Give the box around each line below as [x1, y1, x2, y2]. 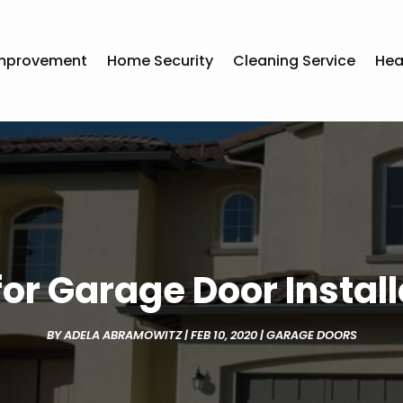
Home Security [107, 49, 214, 71]
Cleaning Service [233, 49, 356, 71]
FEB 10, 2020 [190, 326, 257, 344]
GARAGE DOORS [265, 326, 357, 344]
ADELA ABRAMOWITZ [63, 326, 182, 344]
